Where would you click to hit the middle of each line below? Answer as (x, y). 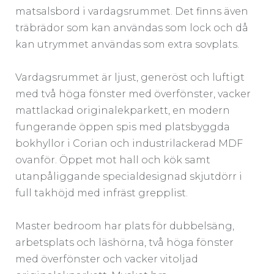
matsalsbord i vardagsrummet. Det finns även (132, 11)
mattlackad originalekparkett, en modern (123, 110)
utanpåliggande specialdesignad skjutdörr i (129, 176)
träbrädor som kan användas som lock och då (132, 28)
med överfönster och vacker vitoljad (107, 259)
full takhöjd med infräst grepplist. (102, 193)
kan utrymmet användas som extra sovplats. (127, 44)
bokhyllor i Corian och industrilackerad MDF (129, 143)
